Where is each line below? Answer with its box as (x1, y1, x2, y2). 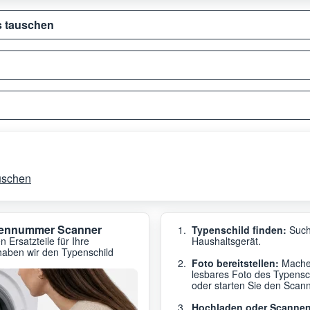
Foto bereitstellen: (192, 255, 279, 270)
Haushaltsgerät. (192, 233, 261, 248)
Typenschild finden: (192, 222, 286, 237)
